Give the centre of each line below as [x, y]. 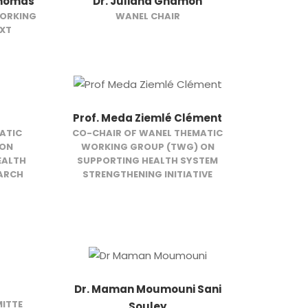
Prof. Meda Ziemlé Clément [148, 118]
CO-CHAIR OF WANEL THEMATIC [148, 133]
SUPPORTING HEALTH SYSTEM [148, 160]
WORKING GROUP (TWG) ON [147, 146]
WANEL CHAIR [147, 16]
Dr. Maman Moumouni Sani [147, 289]
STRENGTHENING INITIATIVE [148, 174]
